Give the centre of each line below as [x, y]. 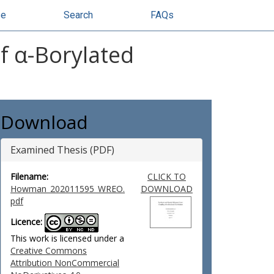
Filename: [29, 176]
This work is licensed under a [67, 238]
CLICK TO [166, 176]
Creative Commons [49, 250]
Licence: [26, 222]
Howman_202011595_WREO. [68, 189]
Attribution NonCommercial [65, 263]
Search [78, 15]
